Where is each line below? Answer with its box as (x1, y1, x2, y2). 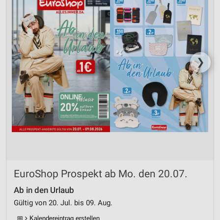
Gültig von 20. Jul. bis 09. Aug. (14, 198, 112, 207)
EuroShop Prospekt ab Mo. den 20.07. (14, 168, 188, 180)
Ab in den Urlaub (14, 186, 74, 195)
